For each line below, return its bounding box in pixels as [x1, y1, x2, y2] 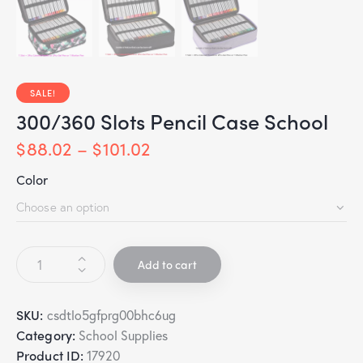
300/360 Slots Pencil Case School [16, 106, 328, 137]
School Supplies [79, 327, 168, 344]
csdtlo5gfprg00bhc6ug [46, 306, 176, 324]
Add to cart [138, 256, 197, 273]
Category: [16, 326, 79, 345]
